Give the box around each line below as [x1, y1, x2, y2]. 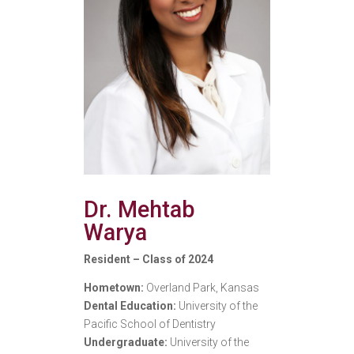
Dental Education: [83, 299, 179, 313]
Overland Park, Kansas [145, 281, 259, 295]
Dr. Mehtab [83, 196, 195, 224]
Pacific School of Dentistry [83, 318, 216, 331]
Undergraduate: [83, 336, 170, 349]
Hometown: [83, 281, 146, 295]
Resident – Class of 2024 [83, 253, 213, 266]
